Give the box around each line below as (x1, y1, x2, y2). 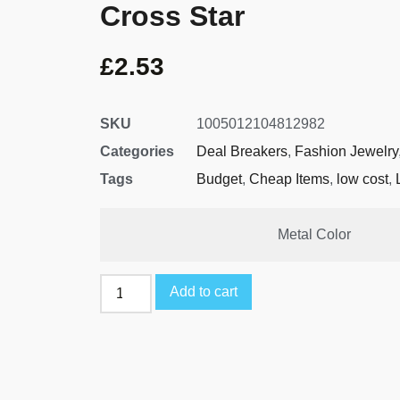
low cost (337, 171, 388, 187)
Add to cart (170, 284, 238, 300)
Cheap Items (249, 171, 329, 187)
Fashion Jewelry (295, 144, 398, 160)
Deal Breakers (196, 144, 287, 160)
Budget (196, 171, 242, 187)
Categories (100, 144, 174, 160)
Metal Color (277, 227, 351, 243)
